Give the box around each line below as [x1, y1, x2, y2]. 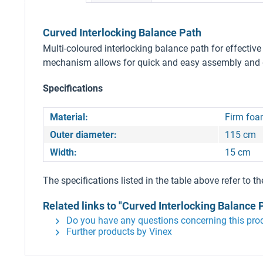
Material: [50, 112, 88, 123]
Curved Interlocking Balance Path [43, 26, 201, 39]
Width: [50, 147, 77, 158]
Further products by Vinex [64, 226, 172, 237]
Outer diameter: [50, 129, 117, 140]
